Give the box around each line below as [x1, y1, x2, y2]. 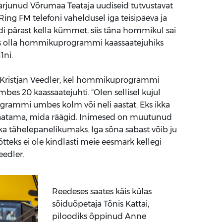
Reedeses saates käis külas [52, 187, 152, 196]
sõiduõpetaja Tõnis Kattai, [52, 199, 149, 209]
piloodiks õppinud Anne [52, 212, 146, 221]
